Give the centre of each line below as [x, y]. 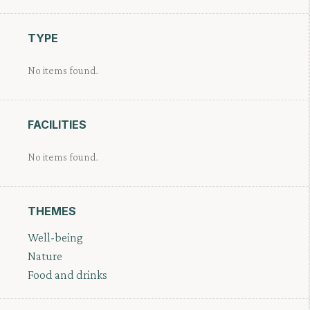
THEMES [52, 211]
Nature [45, 256]
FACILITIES [57, 125]
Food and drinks [67, 275]
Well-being [55, 238]
